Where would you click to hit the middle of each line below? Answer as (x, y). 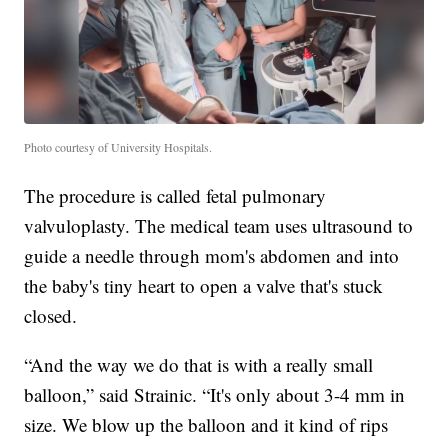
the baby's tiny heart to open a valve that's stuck (204, 285)
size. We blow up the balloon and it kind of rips (206, 424)
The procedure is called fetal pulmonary (175, 195)
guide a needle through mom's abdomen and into (212, 255)
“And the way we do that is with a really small (199, 364)
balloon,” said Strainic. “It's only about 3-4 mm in (215, 394)
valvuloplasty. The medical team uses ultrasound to (219, 225)
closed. (51, 315)
